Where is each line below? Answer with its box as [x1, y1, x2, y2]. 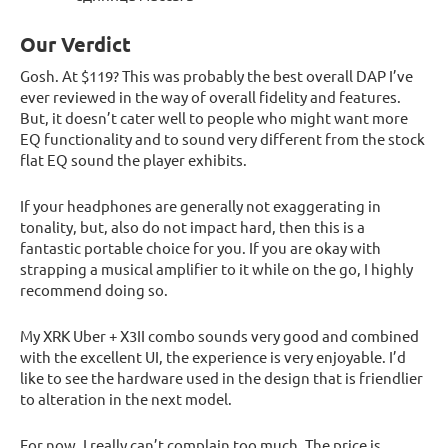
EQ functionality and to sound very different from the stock [20, 128, 425, 148]
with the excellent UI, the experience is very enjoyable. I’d [20, 346, 406, 366]
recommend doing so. [20, 279, 168, 299]
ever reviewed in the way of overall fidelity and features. [20, 86, 401, 106]
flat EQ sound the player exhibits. [20, 149, 247, 169]
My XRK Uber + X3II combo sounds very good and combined [20, 325, 419, 345]
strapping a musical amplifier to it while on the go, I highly [20, 258, 413, 278]
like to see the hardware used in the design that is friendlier [20, 367, 423, 387]
